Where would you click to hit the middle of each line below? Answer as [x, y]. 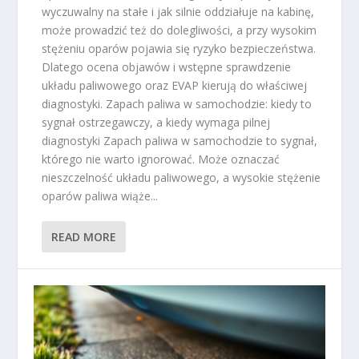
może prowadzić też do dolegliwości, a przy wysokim [179, 30]
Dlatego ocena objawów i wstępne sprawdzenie [167, 67]
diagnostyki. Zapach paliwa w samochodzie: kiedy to [177, 104]
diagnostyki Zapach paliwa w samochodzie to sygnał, [180, 141]
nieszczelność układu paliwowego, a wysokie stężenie [182, 178]
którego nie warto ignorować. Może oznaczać [161, 159]
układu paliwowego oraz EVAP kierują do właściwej [175, 86]
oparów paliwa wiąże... [100, 196]
